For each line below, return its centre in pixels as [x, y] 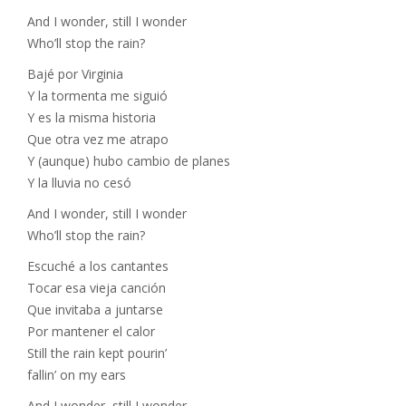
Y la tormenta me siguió [97, 96]
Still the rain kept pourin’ [97, 353]
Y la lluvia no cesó [79, 183]
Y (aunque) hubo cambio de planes [129, 161]
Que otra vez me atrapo [98, 139]
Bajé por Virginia [75, 74]
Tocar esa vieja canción [97, 288]
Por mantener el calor [91, 331]
